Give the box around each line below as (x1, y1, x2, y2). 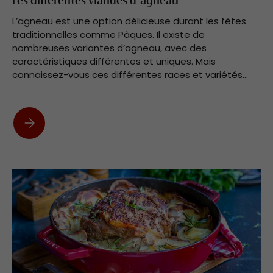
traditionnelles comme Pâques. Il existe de (12, 27, 205, 41)
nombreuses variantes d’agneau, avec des (12, 41, 207, 54)
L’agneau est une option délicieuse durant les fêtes (12, 14, 246, 27)
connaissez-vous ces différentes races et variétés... (12, 68, 248, 81)
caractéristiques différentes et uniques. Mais (12, 54, 216, 68)
